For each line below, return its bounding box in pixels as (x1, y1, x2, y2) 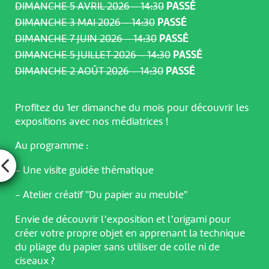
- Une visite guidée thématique (14, 165, 154, 177)
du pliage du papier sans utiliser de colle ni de (14, 242, 220, 253)
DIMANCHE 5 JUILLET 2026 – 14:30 (14, 49, 171, 61)
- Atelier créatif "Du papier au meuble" (14, 190, 187, 201)
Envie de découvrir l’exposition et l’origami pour (14, 214, 231, 226)
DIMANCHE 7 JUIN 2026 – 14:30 (14, 33, 157, 44)
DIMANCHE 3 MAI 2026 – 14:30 (14, 17, 155, 28)
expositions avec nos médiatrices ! (14, 116, 168, 127)
